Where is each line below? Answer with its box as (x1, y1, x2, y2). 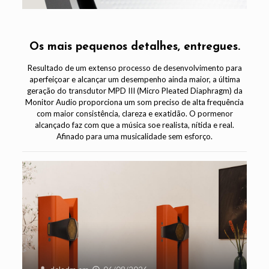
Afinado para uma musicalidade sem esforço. (56, 131, 213, 141)
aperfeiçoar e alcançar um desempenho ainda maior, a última (29, 74, 240, 84)
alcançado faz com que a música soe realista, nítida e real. (35, 119, 234, 130)
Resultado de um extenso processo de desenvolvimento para (27, 62, 242, 73)
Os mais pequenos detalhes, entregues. (29, 41, 240, 53)
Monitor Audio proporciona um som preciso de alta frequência (25, 97, 244, 107)
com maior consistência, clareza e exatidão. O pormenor (36, 108, 233, 118)
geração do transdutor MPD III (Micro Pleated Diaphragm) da (26, 85, 243, 95)
